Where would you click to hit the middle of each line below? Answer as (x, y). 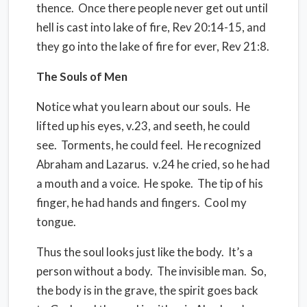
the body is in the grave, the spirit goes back (147, 290)
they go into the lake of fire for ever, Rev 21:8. (153, 46)
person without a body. (95, 271)
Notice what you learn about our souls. (134, 107)
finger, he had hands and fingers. (118, 202)
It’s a (241, 252)
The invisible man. (202, 271)
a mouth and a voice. (88, 183)
